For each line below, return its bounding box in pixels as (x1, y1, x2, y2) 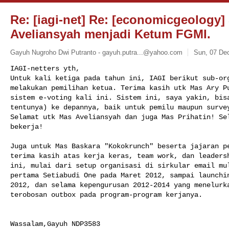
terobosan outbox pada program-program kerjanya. (10, 190, 202, 199)
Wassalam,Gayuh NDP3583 (10, 219, 100, 228)
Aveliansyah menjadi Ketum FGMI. (10, 27, 211, 41)
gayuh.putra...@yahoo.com (102, 48, 182, 56)
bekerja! (10, 122, 43, 131)
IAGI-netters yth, (10, 64, 80, 73)
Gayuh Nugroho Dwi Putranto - (10, 48, 102, 56)
